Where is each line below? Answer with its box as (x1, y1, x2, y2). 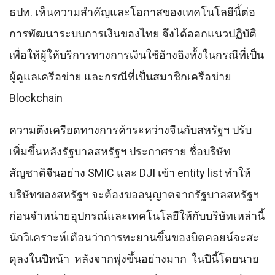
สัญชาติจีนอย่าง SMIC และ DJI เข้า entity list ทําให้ (9, 166, 251, 179)
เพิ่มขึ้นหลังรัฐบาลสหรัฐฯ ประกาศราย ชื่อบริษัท (9, 144, 231, 158)
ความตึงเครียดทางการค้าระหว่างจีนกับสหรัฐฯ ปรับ (9, 123, 252, 136)
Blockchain (9, 91, 63, 104)
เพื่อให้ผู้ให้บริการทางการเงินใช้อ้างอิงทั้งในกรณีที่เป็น (9, 48, 264, 61)
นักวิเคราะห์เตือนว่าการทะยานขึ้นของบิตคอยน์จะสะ (9, 230, 259, 244)
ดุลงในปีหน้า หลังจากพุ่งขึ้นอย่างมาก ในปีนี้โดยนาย (9, 252, 259, 265)
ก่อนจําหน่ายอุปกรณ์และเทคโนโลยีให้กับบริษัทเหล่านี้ (9, 209, 265, 222)
